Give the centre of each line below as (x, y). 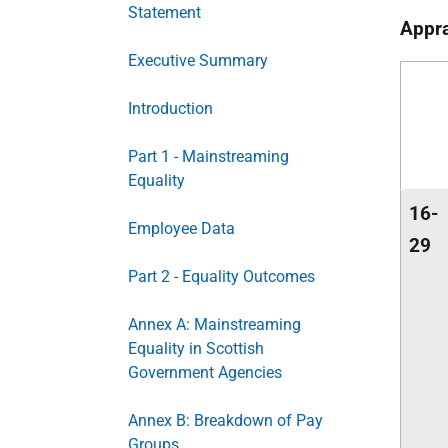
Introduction (170, 108)
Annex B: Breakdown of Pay (225, 420)
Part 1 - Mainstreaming (208, 156)
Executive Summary (198, 60)
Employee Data (181, 228)
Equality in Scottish (196, 348)
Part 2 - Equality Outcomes (221, 276)
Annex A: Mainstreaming (214, 324)
